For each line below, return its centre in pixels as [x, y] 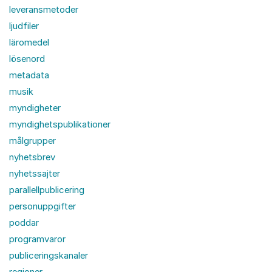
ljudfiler [24, 26]
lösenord [27, 59]
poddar [24, 223]
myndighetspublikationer [60, 124]
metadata [29, 75]
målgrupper [32, 141]
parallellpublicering [47, 190]
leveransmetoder [44, 9]
